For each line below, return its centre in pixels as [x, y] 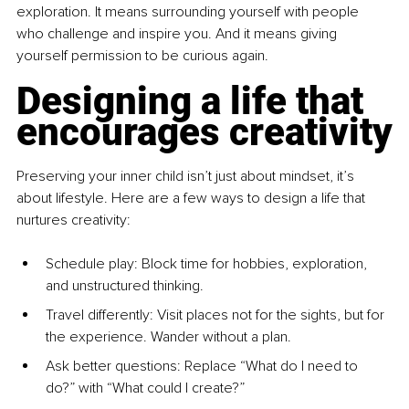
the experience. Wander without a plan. [168, 337]
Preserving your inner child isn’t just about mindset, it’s [187, 177]
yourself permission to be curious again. [142, 56]
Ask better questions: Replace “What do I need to [204, 367]
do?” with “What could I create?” [145, 388]
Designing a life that [194, 101]
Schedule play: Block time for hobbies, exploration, [208, 264]
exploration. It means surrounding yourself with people [189, 12]
